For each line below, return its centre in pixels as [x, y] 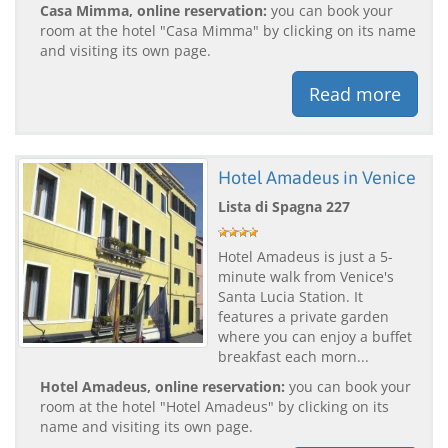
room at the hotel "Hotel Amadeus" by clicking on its [214, 406]
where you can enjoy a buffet [315, 336]
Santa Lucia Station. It [290, 296]
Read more [355, 93]
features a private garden [303, 316]
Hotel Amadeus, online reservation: [162, 386]
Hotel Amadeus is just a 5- [305, 256]
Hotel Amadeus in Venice [317, 177]
